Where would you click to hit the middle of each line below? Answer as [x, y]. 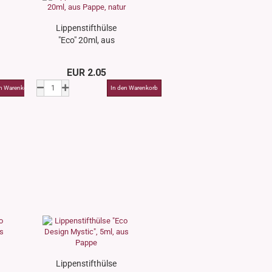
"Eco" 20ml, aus [86, 40]
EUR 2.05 [87, 73]
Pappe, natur [87, 52]
